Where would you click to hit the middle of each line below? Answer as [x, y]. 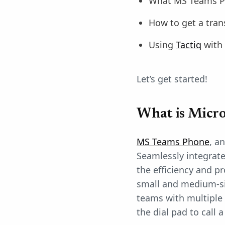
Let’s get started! [172, 79]
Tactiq [189, 44]
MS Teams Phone [173, 141]
